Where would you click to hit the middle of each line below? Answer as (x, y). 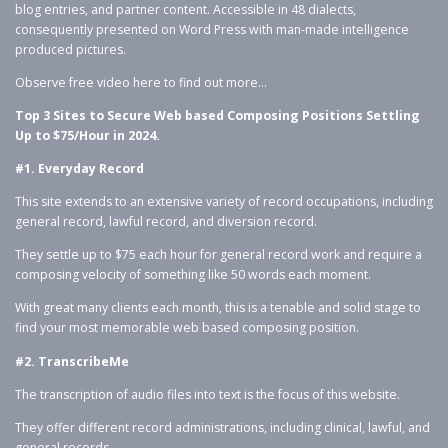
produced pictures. (70, 49)
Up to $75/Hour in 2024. (87, 135)
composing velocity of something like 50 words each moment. (193, 275)
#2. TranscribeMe (72, 361)
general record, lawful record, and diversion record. (166, 222)
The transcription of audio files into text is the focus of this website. (207, 394)
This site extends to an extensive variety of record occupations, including (224, 202)
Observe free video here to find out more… (141, 82)
